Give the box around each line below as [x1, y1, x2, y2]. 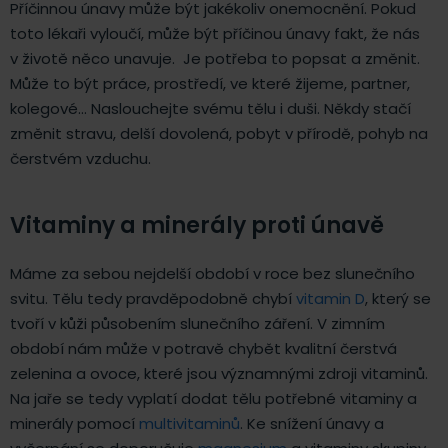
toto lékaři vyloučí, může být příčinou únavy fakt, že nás [10, 22, 420, 44]
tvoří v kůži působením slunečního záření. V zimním [10, 312, 385, 334]
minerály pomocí [10, 412, 139, 434]
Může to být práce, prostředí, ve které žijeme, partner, [10, 72, 410, 94]
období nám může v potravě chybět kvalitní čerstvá [10, 337, 397, 359]
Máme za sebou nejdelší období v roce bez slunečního [10, 262, 415, 284]
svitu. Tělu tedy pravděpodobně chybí [10, 287, 296, 309]
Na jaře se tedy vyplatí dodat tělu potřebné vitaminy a [10, 387, 417, 409]
